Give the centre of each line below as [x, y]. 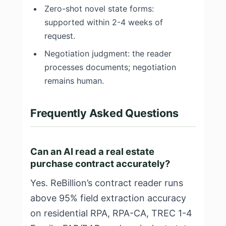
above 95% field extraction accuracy [108, 198]
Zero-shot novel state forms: [99, 9]
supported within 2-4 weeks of [104, 22]
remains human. [74, 81]
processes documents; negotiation [110, 67]
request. [60, 36]
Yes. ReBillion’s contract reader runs [107, 183]
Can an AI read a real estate [92, 151]
